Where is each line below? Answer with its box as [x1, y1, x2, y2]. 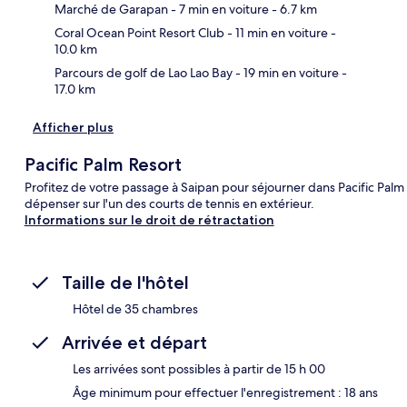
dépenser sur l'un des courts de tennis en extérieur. [24, 194, 314, 212]
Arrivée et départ [62, 331, 207, 353]
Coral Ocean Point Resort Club [55, 24, 224, 41]
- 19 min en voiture [233, 64, 339, 81]
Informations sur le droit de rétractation [24, 211, 274, 228]
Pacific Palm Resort [24, 153, 182, 175]
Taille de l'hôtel [62, 271, 189, 293]
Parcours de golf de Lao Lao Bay [55, 64, 233, 81]
